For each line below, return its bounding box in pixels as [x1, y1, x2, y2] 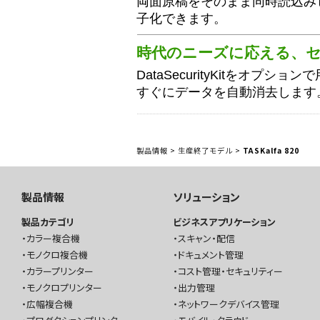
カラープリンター [26, 264, 94, 278]
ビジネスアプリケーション [172, 214, 276, 229]
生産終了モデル [178, 145, 234, 156]
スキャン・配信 [177, 231, 235, 245]
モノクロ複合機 [26, 247, 88, 261]
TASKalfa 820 [243, 145, 300, 156]
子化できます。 [136, 11, 227, 26]
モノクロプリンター [26, 280, 102, 294]
